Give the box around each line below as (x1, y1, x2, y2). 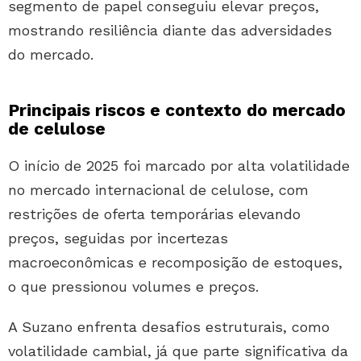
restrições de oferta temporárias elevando (8, 205, 301, 223)
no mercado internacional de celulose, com (8, 181, 309, 199)
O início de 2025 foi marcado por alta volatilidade (8, 157, 350, 175)
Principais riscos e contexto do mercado (8, 100, 346, 121)
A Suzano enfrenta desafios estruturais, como (8, 318, 330, 336)
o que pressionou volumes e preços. (8, 278, 259, 296)
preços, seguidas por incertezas (8, 230, 228, 247)
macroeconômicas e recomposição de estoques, (8, 254, 342, 272)
